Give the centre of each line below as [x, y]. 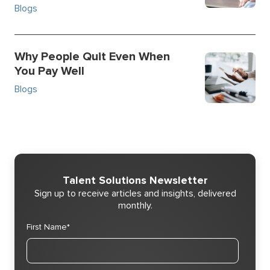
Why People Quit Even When [92, 56]
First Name [47, 227]
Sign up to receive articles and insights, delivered [135, 193]
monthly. [135, 205]
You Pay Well [49, 71]
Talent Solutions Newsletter [135, 180]
